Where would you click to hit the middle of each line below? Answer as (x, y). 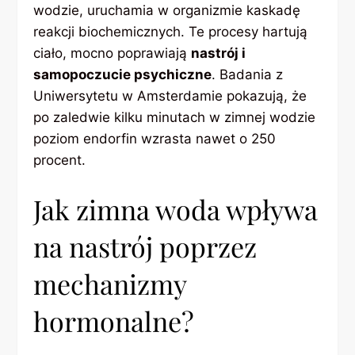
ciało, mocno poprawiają (113, 53)
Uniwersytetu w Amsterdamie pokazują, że (170, 95)
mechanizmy (110, 284)
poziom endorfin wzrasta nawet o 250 (155, 138)
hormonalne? (114, 321)
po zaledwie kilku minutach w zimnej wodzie (175, 117)
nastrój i (219, 53)
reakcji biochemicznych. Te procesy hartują (171, 31)
